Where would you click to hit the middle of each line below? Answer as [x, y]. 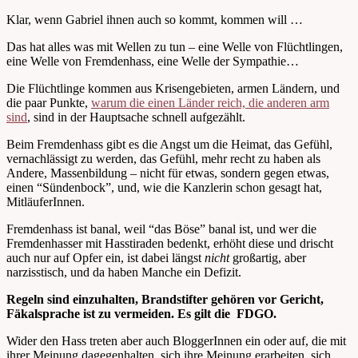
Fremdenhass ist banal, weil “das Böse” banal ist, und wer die [161, 229]
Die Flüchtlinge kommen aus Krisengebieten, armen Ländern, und [173, 88]
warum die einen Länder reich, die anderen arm [210, 102]
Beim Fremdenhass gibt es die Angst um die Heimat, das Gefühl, [169, 144]
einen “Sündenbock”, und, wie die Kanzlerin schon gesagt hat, [164, 187]
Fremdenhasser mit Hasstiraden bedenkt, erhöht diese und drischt [170, 243]
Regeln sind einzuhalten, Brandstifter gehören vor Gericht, [165, 299]
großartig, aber [268, 257]
